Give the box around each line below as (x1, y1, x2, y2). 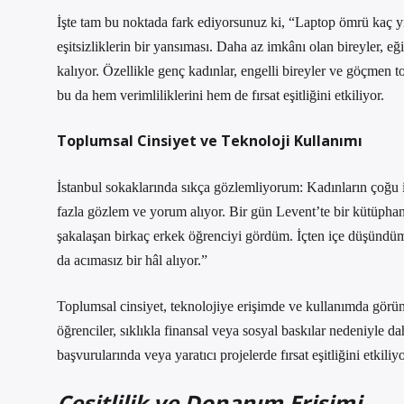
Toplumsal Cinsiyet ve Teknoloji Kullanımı (57, 131, 363, 151)
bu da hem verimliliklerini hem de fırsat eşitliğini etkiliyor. (57, 87, 384, 103)
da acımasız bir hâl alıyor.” (57, 252, 207, 268)
